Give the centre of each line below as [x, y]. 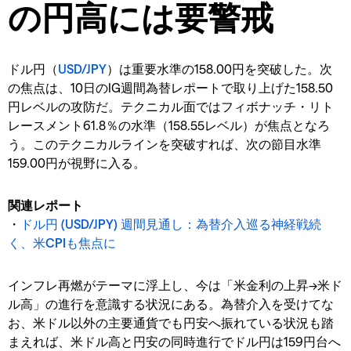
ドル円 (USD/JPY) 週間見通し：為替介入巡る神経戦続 [171, 223]
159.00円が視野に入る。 [77, 162]
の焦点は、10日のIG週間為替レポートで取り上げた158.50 [170, 87]
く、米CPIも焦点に [62, 242]
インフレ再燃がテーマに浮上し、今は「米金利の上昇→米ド [175, 284]
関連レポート [45, 204]
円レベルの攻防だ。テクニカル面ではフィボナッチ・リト [171, 106]
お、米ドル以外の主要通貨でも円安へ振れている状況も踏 [171, 322]
